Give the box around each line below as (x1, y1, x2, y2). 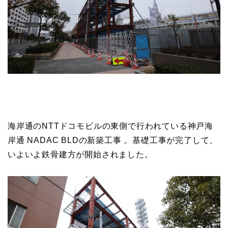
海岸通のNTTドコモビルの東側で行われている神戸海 (8, 122, 213, 131)
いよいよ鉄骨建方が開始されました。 (8, 150, 153, 159)
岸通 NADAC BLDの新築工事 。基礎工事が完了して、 (8, 136, 218, 145)
